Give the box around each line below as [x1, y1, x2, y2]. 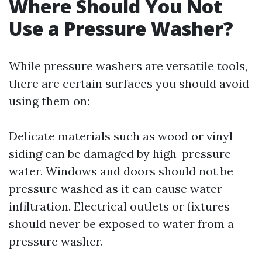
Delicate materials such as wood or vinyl [9, 129, 233, 143]
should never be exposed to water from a [9, 216, 234, 231]
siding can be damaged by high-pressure [9, 146, 231, 161]
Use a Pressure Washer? [9, 16, 233, 41]
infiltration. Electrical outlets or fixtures [9, 199, 230, 213]
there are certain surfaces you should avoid [9, 76, 249, 91]
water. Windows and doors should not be [9, 164, 233, 178]
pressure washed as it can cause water [9, 181, 222, 196]
